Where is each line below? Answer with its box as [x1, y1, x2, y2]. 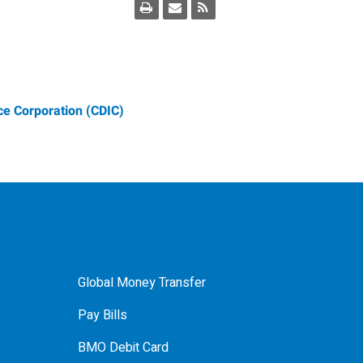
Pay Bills [78, 305, 127, 325]
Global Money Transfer [78, 273, 206, 293]
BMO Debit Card [78, 338, 169, 357]
